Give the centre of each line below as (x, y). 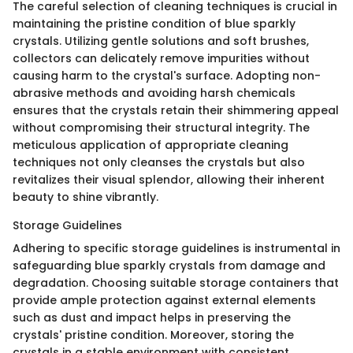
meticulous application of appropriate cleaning (150, 145)
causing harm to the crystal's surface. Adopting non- (167, 75)
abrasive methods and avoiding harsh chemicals (154, 93)
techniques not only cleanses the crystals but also (159, 162)
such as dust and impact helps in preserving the (152, 317)
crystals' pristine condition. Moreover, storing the (153, 334)
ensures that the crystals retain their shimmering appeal (176, 110)
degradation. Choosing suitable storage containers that (176, 282)
